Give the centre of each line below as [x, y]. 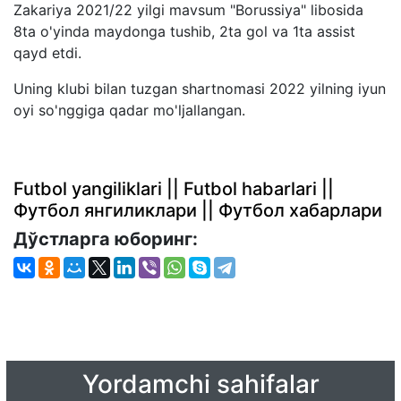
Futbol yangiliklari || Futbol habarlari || [174, 188]
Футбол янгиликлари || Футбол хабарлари [198, 210]
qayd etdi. [47, 52]
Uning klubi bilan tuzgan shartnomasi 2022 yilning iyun [200, 88]
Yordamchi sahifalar [200, 384]
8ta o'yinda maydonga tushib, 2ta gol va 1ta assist [184, 31]
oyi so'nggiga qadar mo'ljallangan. [129, 110]
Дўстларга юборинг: [108, 239]
